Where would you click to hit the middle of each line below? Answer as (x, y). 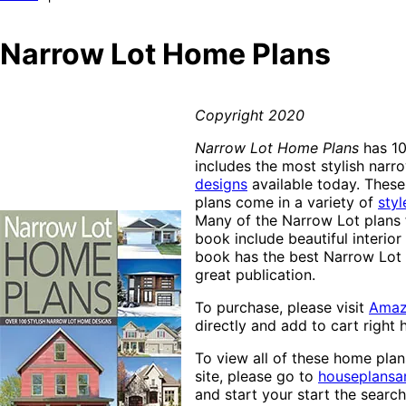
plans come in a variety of (286, 202)
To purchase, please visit (282, 307)
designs (221, 184)
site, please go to (256, 376)
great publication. (255, 274)
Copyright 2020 (250, 115)
